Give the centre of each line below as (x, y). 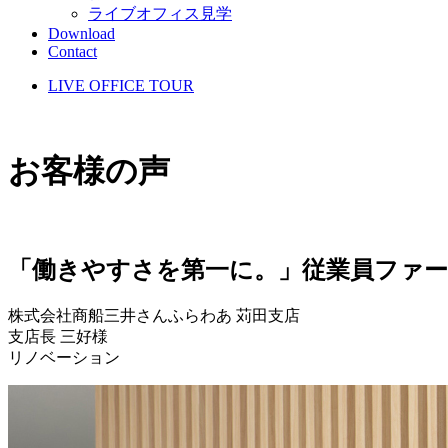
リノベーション (64, 357)
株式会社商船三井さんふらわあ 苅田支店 (154, 315)
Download (81, 33)
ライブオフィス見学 (160, 13)
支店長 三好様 (58, 336)
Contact (72, 51)
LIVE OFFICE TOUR (121, 85)
